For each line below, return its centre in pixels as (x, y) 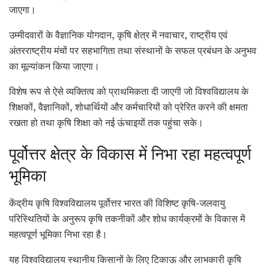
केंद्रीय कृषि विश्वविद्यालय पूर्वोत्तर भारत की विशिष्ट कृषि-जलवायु (117, 204)
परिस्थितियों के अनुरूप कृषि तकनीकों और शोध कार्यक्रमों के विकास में (127, 219)
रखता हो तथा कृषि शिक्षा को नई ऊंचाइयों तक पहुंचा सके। (106, 123)
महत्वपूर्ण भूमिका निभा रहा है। (58, 235)
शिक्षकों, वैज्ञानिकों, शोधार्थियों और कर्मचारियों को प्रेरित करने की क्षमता (128, 108)
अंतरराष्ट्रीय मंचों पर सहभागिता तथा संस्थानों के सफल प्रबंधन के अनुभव (133, 51)
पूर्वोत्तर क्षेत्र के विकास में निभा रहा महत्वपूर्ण (130, 156)
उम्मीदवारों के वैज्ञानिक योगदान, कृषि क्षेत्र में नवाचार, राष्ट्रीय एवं (118, 36)
